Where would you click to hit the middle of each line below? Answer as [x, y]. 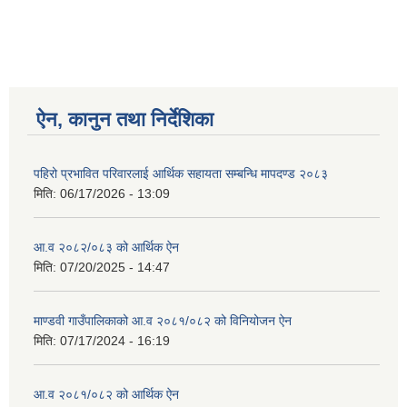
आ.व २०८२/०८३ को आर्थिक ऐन [106, 248]
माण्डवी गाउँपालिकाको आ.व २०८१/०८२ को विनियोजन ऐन [163, 321]
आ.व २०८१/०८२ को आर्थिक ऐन [106, 395]
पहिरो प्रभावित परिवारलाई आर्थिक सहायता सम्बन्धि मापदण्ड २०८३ [181, 174]
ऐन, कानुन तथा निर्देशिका [125, 120]
